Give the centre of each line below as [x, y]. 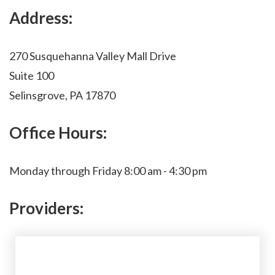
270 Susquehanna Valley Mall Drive [93, 56]
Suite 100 [32, 76]
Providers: [46, 208]
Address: [41, 18]
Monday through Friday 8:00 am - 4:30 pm [108, 171]
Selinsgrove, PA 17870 [62, 95]
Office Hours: [58, 133]
